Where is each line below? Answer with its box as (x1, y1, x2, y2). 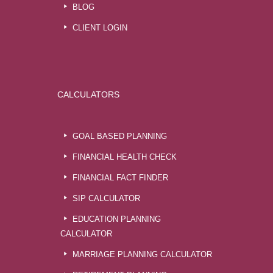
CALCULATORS (57, 90, 119, 99)
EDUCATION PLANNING (72, 214, 161, 224)
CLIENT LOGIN (72, 23, 127, 32)
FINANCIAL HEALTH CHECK (72, 152, 177, 161)
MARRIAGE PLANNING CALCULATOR (72, 250, 212, 259)
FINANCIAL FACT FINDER (72, 173, 168, 182)
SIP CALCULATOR (72, 194, 140, 203)
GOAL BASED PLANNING (72, 132, 167, 141)
